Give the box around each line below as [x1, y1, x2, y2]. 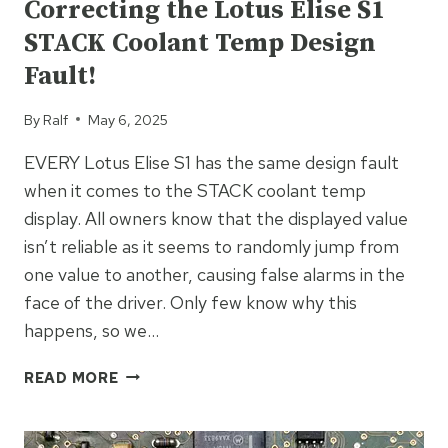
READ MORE [24, 367, 119, 387]
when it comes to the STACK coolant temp [24, 178, 366, 202]
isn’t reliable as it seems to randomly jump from [24, 234, 399, 258]
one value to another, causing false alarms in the [24, 262, 405, 286]
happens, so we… [24, 318, 159, 342]
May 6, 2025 [88, 109, 169, 129]
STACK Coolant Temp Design [24, 27, 376, 61]
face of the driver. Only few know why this [24, 290, 357, 314]
